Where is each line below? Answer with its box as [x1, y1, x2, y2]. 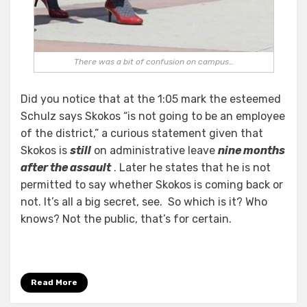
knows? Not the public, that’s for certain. [21, 212, 232, 226]
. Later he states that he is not [111, 161, 271, 175]
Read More [31, 278, 77, 288]
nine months [218, 144, 285, 158]
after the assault [21, 161, 111, 175]
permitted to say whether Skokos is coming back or [21, 178, 283, 192]
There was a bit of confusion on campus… [73, 57, 234, 67]
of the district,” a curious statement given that [21, 127, 263, 140]
